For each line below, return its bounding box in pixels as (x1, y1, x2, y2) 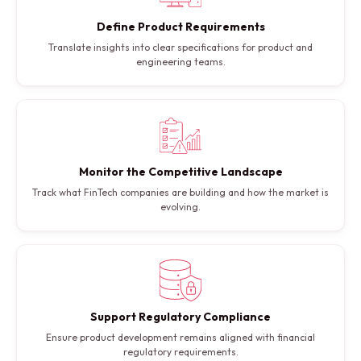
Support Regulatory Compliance (90, 309, 271, 325)
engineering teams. (135, 56, 226, 68)
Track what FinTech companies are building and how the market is (32, 186, 329, 199)
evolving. (160, 201, 201, 214)
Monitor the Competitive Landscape (78, 164, 283, 180)
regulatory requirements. (122, 346, 239, 359)
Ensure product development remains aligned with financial (46, 331, 315, 344)
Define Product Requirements (96, 19, 265, 35)
